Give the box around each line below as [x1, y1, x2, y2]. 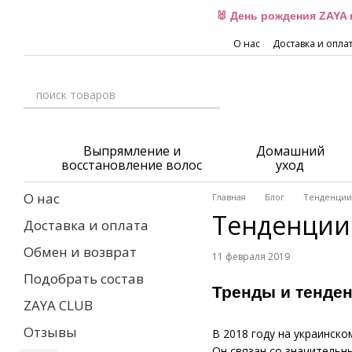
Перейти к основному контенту [13, 4, 181, 19]
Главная [212, 191, 246, 203]
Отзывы [24, 323, 77, 341]
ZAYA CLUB [24, 296, 93, 314]
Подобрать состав [24, 269, 144, 288]
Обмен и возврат [24, 243, 137, 261]
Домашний [255, 142, 324, 159]
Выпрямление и [82, 142, 181, 159]
